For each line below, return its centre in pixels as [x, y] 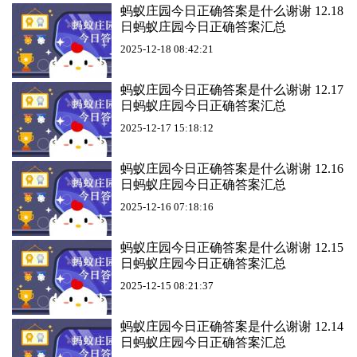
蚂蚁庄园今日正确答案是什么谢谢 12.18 [232, 11]
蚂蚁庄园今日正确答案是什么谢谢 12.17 [232, 90]
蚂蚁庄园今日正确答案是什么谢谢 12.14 [232, 326]
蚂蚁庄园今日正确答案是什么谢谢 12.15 [232, 247]
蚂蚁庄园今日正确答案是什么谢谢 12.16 [232, 169]
